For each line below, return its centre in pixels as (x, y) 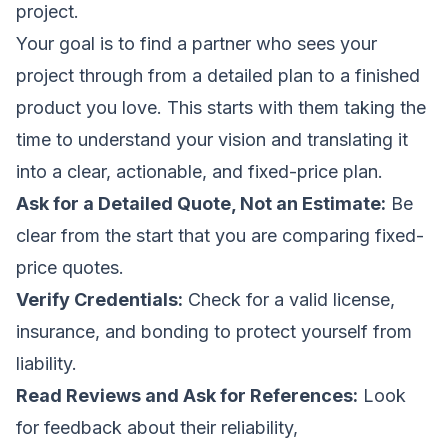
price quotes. (70, 267)
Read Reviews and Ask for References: (187, 395)
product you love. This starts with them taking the (221, 107)
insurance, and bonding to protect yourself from (214, 331)
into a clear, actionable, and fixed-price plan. (199, 171)
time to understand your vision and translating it (212, 139)
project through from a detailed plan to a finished (218, 75)
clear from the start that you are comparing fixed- (220, 235)
